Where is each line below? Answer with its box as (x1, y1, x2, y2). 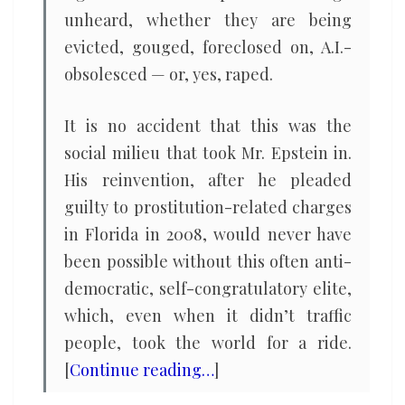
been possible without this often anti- (64, 250, 352, 272)
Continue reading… (70, 359, 214, 381)
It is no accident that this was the (64, 115, 352, 137)
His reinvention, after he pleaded (64, 169, 352, 191)
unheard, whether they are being (64, 9, 352, 31)
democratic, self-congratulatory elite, (64, 278, 352, 299)
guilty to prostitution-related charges (64, 196, 352, 218)
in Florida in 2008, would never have (64, 223, 352, 245)
